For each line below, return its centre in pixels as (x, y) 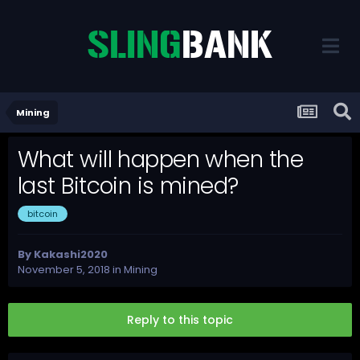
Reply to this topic (180, 320)
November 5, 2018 (64, 270)
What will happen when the (161, 160)
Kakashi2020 (71, 255)
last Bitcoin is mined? (128, 186)
